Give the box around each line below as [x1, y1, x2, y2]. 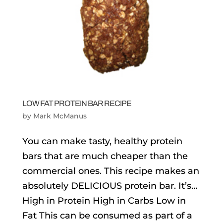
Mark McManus [33, 111, 87, 120]
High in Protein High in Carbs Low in [22, 195, 186, 206]
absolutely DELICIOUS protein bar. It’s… [22, 180, 197, 191]
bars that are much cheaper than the [22, 150, 188, 162]
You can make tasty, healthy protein [22, 135, 182, 147]
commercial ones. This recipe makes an [22, 165, 199, 176]
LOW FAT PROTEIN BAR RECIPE [22, 99, 131, 108]
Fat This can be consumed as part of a [22, 210, 192, 221]
